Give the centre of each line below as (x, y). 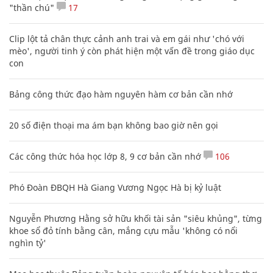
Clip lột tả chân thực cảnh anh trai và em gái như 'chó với (127, 38)
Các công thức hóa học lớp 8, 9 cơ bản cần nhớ (105, 156)
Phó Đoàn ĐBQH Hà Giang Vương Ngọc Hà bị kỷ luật (115, 187)
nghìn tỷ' (28, 243)
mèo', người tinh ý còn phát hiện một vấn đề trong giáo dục (132, 51)
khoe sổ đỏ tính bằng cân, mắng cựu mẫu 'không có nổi (123, 230)
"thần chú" (32, 7)
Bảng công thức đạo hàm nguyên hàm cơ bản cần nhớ (121, 94)
